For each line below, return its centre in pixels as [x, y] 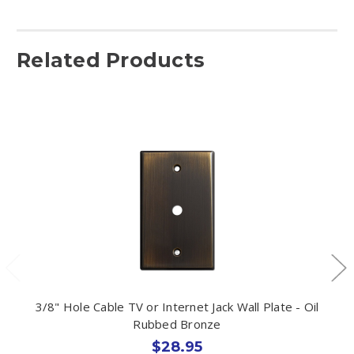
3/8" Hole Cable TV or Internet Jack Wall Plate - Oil [177, 306]
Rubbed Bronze [177, 324]
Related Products [111, 60]
